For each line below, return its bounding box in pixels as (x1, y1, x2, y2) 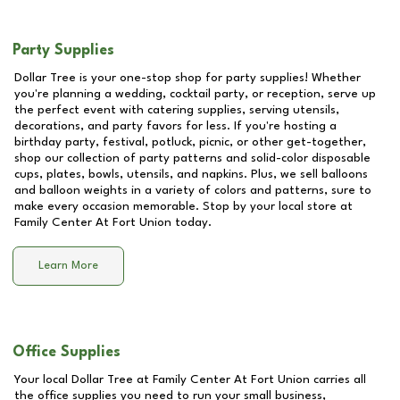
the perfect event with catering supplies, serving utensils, (14, 104, 339, 116)
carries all (310, 373, 366, 386)
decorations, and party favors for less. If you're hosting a (14, 120, 337, 132)
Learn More (38, 260, 98, 272)
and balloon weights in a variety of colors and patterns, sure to (14, 184, 371, 196)
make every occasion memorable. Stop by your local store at (14, 200, 353, 212)
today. (171, 216, 212, 229)
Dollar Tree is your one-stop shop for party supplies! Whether (14, 71, 361, 84)
